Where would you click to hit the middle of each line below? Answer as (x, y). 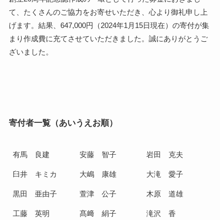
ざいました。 (31, 52)
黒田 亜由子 (35, 193)
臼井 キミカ (35, 174)
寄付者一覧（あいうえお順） (63, 123)
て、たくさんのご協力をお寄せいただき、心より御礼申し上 (108, 12)
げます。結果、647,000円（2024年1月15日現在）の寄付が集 (109, 26)
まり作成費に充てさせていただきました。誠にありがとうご (108, 39)
